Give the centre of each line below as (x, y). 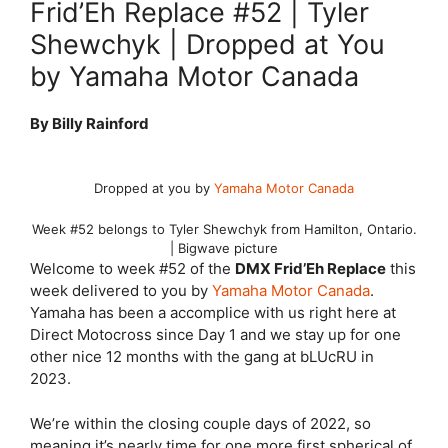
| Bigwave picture (224, 248)
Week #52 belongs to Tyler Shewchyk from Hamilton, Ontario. (224, 229)
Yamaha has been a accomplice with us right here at (213, 312)
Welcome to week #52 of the (132, 268)
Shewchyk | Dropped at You (207, 44)
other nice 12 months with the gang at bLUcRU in (202, 356)
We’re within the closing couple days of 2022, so (200, 423)
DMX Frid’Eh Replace (310, 268)
